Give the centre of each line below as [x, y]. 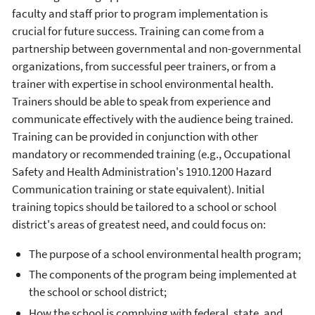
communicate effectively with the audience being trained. [153, 119]
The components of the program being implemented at [163, 275]
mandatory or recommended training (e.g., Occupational [151, 154]
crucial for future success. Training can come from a [138, 31]
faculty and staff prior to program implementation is [140, 14]
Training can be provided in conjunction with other [135, 137]
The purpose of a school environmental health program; [165, 254]
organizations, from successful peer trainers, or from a [144, 66]
